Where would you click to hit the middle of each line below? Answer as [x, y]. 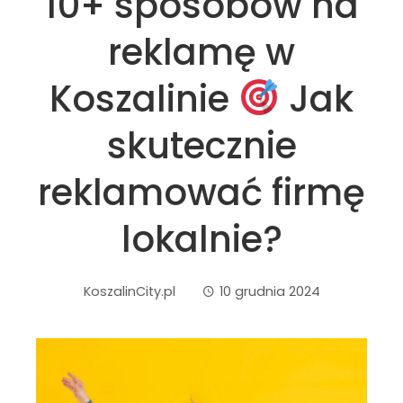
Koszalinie [144, 99]
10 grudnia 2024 [269, 291]
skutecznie [201, 146]
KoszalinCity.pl [129, 291]
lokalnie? [201, 239]
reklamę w [201, 52]
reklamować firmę [201, 193]
